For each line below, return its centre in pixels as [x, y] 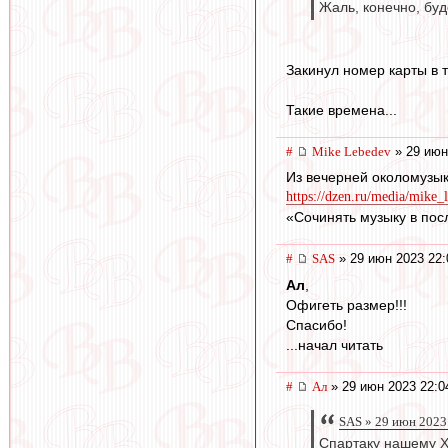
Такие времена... [341, 109]
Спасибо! [316, 325]
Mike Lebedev [351, 151]
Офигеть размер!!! [346, 305]
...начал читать [334, 345]
